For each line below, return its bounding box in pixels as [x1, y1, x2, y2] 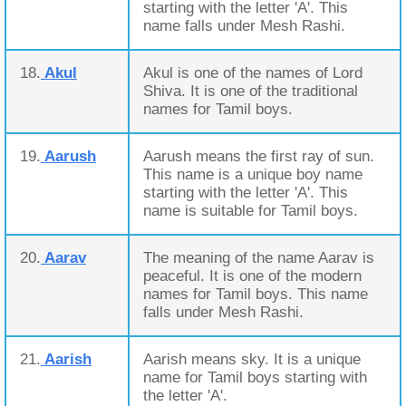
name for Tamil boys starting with [143, 369, 367, 386]
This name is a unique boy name [143, 166, 362, 183]
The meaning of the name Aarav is [143, 249, 374, 266]
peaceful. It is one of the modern [143, 267, 362, 285]
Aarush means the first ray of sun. [143, 148, 374, 165]
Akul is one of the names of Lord [143, 64, 362, 82]
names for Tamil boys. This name [143, 285, 368, 303]
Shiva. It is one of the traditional [143, 82, 358, 100]
